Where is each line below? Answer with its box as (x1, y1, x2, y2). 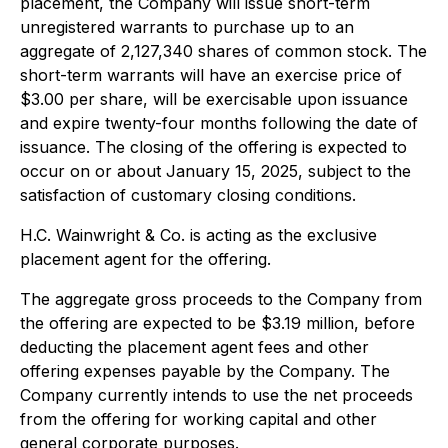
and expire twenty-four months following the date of (20, 113, 418, 133)
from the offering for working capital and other (20, 409, 377, 429)
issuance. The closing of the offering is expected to (20, 137, 407, 157)
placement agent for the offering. (20, 249, 271, 269)
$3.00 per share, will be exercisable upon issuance (20, 89, 408, 109)
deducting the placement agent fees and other (20, 337, 369, 357)
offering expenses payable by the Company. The (20, 361, 390, 381)
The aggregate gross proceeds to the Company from (20, 289, 422, 309)
